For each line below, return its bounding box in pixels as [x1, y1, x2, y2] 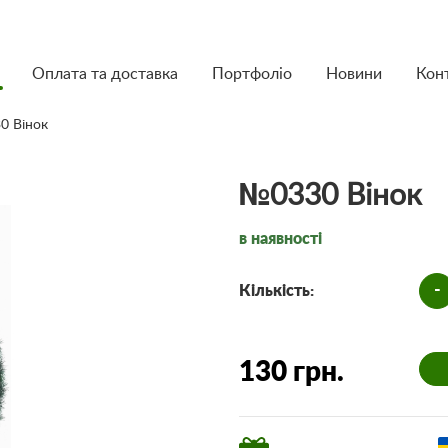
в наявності [239, 231, 322, 247]
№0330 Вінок [239, 181, 422, 211]
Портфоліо [212, 66, 292, 82]
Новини [326, 66, 382, 82]
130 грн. [239, 358, 344, 386]
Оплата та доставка [32, 66, 178, 82]
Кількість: [239, 283, 314, 299]
